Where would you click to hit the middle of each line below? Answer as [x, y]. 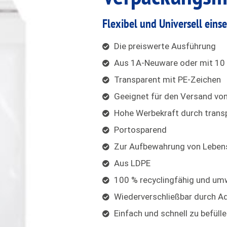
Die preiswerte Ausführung [165, 46]
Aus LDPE [132, 163]
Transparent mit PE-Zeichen [167, 80]
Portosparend [140, 130]
